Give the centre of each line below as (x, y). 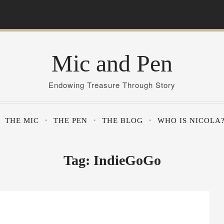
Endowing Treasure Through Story (112, 85)
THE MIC (22, 120)
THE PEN (70, 120)
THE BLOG (122, 120)
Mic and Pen (112, 63)
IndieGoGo (127, 160)
